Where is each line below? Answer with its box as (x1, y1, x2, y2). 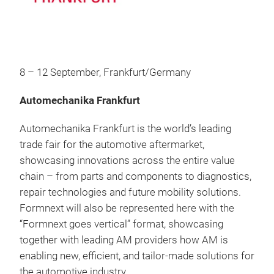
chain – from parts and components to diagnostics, (20, 170, 251, 182)
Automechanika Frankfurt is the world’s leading (20, 122, 231, 135)
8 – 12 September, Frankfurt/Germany (20, 66, 191, 78)
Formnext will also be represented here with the (20, 202, 234, 214)
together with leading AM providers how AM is (20, 234, 228, 246)
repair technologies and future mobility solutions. (20, 186, 241, 198)
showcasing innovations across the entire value (20, 154, 235, 166)
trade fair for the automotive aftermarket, (20, 138, 204, 150)
